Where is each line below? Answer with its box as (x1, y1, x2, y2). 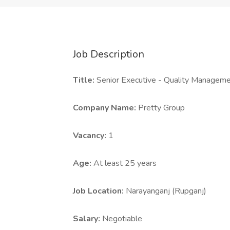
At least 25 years (93, 158, 157, 169)
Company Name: (73, 102, 138, 113)
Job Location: (73, 185, 126, 197)
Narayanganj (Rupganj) (126, 185, 206, 197)
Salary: (73, 213, 102, 224)
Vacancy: (73, 130, 108, 141)
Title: (73, 74, 97, 86)
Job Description (73, 47, 144, 61)
